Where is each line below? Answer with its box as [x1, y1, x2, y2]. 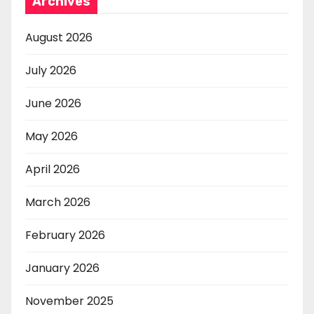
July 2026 [25, 62, 76, 78]
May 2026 [25, 128, 78, 144]
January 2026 [25, 259, 100, 276]
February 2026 [25, 226, 105, 243]
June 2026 [25, 95, 81, 111]
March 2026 [25, 193, 90, 210]
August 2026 [25, 29, 93, 46]
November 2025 [25, 292, 114, 309]
